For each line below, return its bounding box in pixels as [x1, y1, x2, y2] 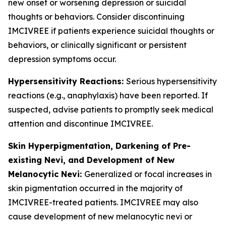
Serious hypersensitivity [126, 76, 217, 86]
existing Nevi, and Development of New [8, 155, 175, 165]
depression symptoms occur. [8, 54, 116, 64]
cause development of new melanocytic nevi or [8, 211, 192, 221]
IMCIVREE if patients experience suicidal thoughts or [8, 26, 214, 36]
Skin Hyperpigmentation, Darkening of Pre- [8, 141, 191, 151]
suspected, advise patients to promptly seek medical [8, 104, 213, 115]
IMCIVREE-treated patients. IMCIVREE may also [8, 197, 198, 207]
